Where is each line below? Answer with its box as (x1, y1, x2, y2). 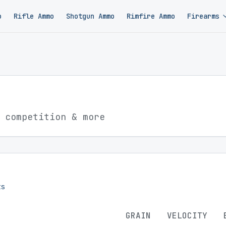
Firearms (187, 12, 220, 21)
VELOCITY (167, 210, 207, 221)
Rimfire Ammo (127, 12, 176, 21)
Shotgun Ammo (66, 12, 115, 21)
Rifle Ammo (14, 12, 54, 21)
